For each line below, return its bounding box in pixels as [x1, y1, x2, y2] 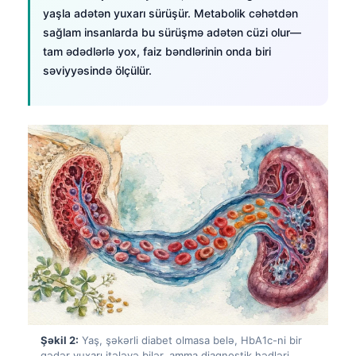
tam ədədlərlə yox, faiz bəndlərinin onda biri [43, 44, 271, 58]
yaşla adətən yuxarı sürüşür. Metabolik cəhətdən [43, 6, 298, 20]
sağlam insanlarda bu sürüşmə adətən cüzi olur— [43, 25, 301, 39]
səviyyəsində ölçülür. [43, 63, 152, 77]
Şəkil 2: [41, 333, 79, 346]
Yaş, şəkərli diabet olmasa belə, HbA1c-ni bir [79, 333, 302, 346]
